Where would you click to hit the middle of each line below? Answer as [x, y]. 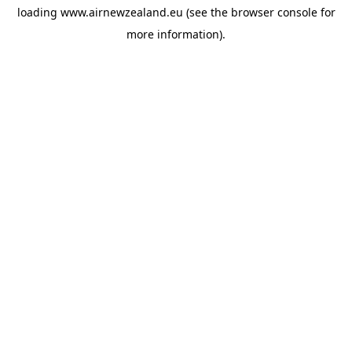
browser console [274, 12]
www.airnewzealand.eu [121, 12]
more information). [176, 34]
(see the [205, 12]
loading [38, 12]
